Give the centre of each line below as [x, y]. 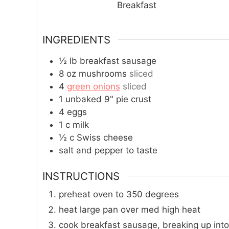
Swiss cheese [105, 138]
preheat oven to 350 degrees [119, 194]
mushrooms [103, 74]
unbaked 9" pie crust [108, 99]
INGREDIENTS [76, 39]
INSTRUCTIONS [81, 176]
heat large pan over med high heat [130, 209]
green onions [94, 87]
